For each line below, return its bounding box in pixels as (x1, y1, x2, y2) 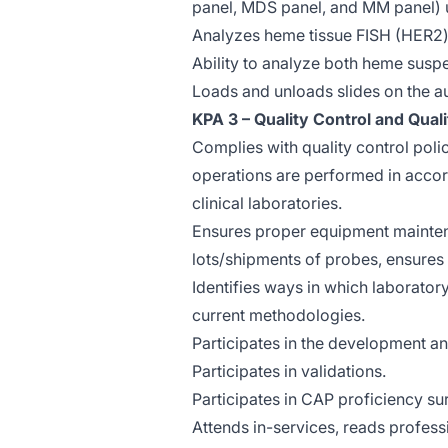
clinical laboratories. (192, 193, 342, 213)
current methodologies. (192, 305, 365, 325)
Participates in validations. (192, 361, 386, 381)
